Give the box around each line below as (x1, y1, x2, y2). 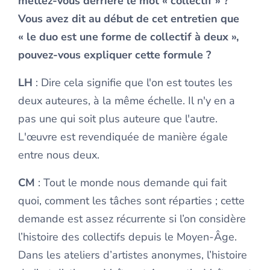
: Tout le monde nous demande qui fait (35, 175, 227, 190)
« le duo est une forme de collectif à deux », (18, 30, 239, 44)
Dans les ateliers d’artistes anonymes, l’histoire (18, 248, 247, 262)
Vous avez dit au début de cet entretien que (18, 11, 239, 26)
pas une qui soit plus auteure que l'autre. (18, 111, 218, 126)
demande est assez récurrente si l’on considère (18, 212, 246, 226)
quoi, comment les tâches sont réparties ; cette (18, 193, 245, 208)
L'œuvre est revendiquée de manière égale (18, 130, 228, 144)
